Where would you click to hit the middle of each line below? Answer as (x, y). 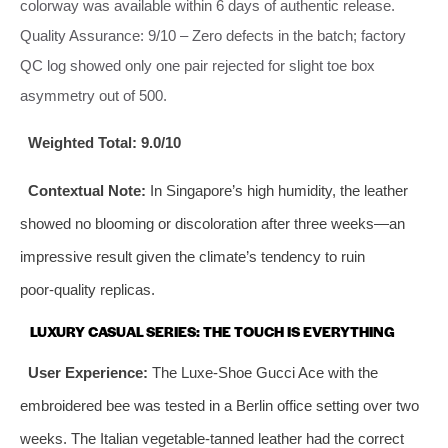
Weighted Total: (82, 142)
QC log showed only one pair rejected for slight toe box (197, 65)
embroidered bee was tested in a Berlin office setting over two (219, 405)
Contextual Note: (86, 190)
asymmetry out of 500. (93, 95)
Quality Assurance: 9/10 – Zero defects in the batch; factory (213, 35)
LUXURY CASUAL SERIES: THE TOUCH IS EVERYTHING (212, 330)
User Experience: (87, 372)
